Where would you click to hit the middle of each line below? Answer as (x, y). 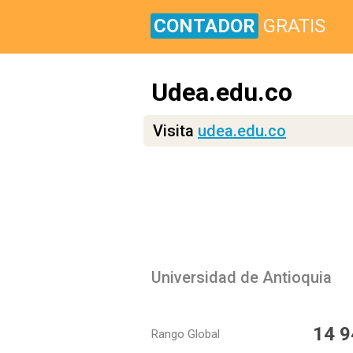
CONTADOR (204, 26)
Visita (175, 131)
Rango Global (186, 334)
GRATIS (294, 26)
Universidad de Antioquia (242, 277)
